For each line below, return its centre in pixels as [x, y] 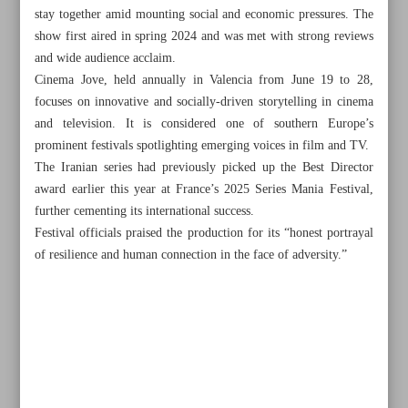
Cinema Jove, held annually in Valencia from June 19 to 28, [204, 80]
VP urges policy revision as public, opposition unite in [203, 362]
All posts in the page [120, 304]
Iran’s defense [87, 385]
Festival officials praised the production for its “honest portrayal [204, 233]
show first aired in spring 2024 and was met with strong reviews [204, 36]
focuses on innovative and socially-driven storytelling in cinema [204, 102]
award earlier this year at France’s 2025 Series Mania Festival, [204, 189]
